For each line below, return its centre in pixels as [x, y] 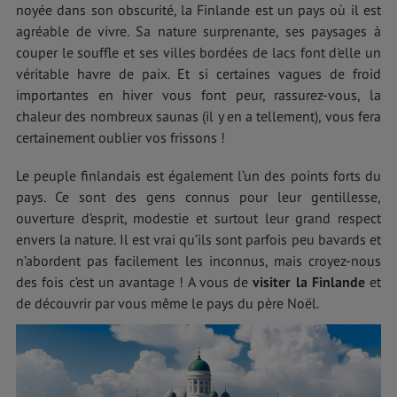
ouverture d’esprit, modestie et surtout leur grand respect [198, 218]
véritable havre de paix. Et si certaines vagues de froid [198, 74]
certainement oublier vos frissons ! [121, 137]
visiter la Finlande [309, 282]
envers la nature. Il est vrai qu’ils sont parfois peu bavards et [198, 240]
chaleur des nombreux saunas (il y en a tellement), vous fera [198, 116]
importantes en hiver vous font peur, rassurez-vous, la [198, 95]
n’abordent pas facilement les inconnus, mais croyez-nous [198, 261]
